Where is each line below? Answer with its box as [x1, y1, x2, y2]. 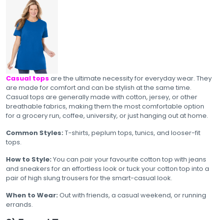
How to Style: [6, 154, 52, 164]
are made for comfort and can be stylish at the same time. [6, 82, 192, 92]
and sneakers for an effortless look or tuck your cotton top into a [6, 164, 209, 173]
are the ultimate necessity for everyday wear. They [49, 73, 212, 83]
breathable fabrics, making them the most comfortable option [6, 101, 204, 111]
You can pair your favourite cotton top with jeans [52, 154, 206, 164]
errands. [6, 199, 33, 209]
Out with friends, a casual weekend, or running [59, 190, 206, 200]
